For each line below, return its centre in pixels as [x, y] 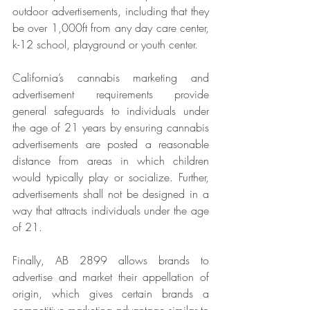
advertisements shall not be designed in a [111, 194]
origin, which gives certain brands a [111, 294]
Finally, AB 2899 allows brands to [111, 261]
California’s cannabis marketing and [111, 78]
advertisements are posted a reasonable [111, 144]
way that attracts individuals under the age [111, 211]
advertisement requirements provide [111, 94]
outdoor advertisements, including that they [111, 11]
